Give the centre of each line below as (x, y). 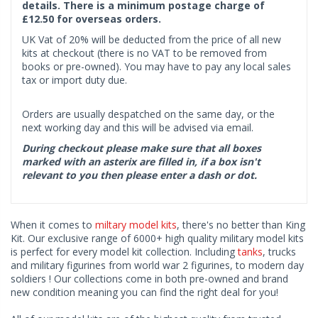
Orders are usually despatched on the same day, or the (148, 114)
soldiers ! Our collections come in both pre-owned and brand (149, 278)
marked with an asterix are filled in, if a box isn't (141, 161)
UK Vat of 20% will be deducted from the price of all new (152, 39)
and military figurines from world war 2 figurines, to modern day (157, 265)
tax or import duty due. (75, 79)
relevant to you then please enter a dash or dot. (139, 175)
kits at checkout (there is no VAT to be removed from (144, 53)
